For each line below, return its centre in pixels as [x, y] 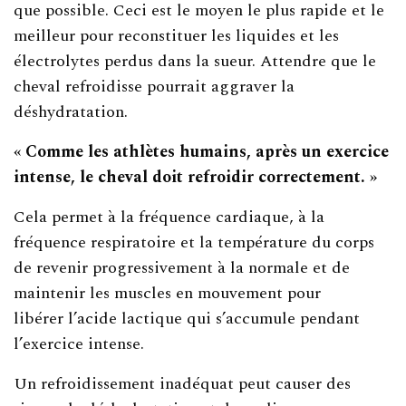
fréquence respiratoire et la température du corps [194, 242]
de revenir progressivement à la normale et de [182, 267]
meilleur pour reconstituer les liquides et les [177, 35]
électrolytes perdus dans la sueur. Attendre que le [195, 61]
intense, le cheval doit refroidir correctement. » [198, 177]
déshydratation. [71, 111]
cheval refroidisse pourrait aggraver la [155, 86]
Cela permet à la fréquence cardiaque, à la [169, 217]
